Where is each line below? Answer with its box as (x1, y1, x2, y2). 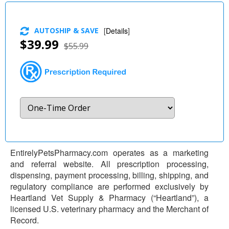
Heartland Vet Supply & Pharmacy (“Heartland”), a (10, 191, 209, 203)
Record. (10, 214, 39, 226)
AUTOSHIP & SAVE (34, 25, 99, 35)
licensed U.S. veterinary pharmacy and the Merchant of (10, 202, 209, 215)
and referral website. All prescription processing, (10, 157, 209, 170)
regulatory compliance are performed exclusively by (10, 180, 209, 192)
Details (106, 25, 128, 36)
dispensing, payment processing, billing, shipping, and (10, 169, 209, 181)
